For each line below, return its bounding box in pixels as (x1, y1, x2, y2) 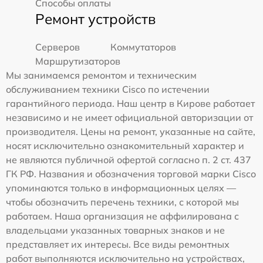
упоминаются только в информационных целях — (6, 182, 236, 194)
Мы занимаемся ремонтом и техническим (6, 69, 197, 81)
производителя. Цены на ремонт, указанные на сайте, (6, 126, 255, 137)
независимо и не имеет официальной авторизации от (6, 112, 253, 123)
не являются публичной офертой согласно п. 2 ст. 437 (6, 154, 251, 166)
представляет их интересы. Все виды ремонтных (6, 238, 230, 250)
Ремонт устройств (35, 10, 156, 28)
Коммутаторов (110, 41, 177, 53)
